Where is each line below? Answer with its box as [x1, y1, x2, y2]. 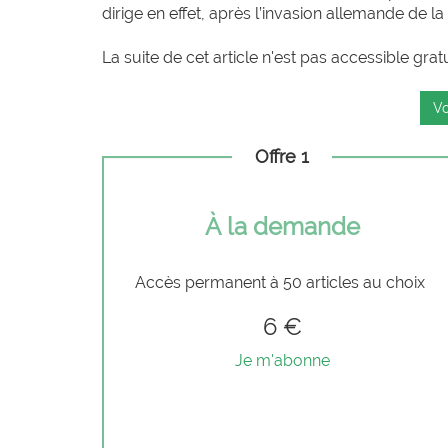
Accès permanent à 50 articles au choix [135, 272, 429, 292]
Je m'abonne [234, 350, 330, 370]
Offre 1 [255, 145, 309, 167]
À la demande [204, 211, 360, 241]
